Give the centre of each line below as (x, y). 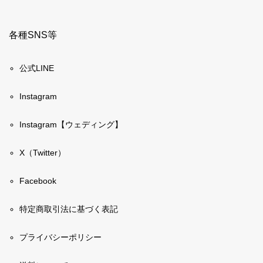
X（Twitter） (43, 152)
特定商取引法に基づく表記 (69, 209)
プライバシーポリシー (61, 237)
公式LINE (37, 68)
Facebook (38, 181)
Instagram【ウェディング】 (71, 124)
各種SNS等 (33, 35)
